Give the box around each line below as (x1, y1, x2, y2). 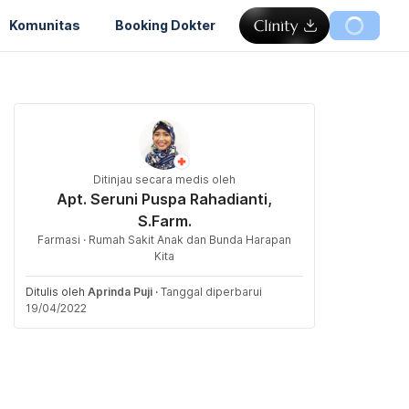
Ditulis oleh (26, 285, 88, 299)
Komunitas (9, 16, 80, 33)
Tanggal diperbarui (161, 285, 262, 299)
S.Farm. (137, 212, 192, 230)
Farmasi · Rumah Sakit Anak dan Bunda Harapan (37, 233, 291, 246)
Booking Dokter (115, 16, 215, 33)
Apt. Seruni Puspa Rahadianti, (57, 190, 272, 208)
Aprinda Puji (88, 285, 152, 299)
